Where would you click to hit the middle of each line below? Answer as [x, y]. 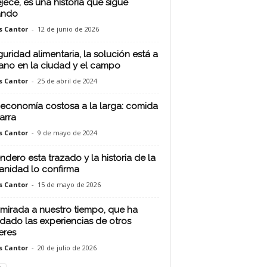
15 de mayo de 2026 [69, 184]
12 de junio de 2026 [68, 29]
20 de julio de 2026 [67, 248]
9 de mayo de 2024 [67, 133]
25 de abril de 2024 [67, 81]
